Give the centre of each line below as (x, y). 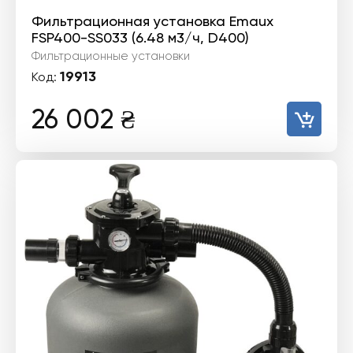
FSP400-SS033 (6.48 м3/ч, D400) (140, 38)
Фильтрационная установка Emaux (152, 21)
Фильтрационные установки (111, 56)
